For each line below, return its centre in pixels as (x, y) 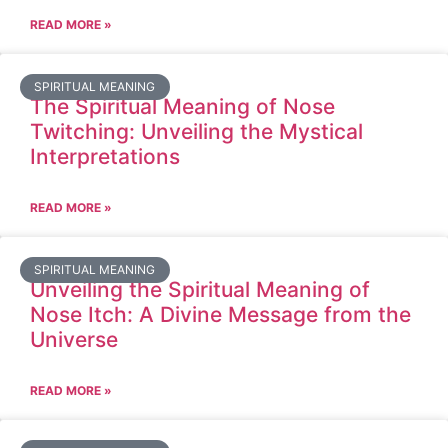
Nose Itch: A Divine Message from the (220, 314)
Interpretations (105, 156)
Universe (74, 339)
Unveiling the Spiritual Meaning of (200, 289)
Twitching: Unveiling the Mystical (196, 131)
